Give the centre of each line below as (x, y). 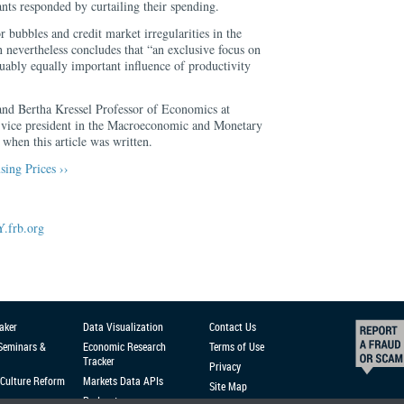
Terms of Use (237, 346)
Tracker (99, 361)
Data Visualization (123, 326)
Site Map (228, 386)
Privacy (225, 366)
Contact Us (233, 326)
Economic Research (124, 346)
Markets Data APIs (123, 381)
